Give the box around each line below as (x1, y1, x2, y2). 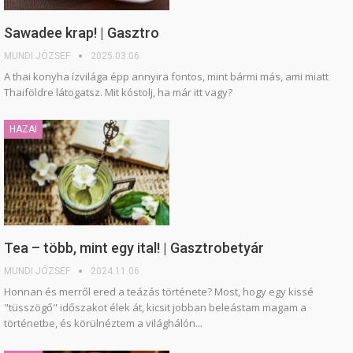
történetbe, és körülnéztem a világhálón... (4, 316, 203, 331)
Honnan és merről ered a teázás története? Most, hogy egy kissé (4, 284, 314, 299)
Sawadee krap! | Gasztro (4, 24, 159, 41)
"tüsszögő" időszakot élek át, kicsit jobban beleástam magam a (4, 300, 307, 315)
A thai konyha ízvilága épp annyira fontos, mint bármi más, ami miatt (4, 69, 329, 84)
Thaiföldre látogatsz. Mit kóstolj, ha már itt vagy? (4, 84, 232, 99)
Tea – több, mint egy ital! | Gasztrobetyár (4, 240, 264, 257)
